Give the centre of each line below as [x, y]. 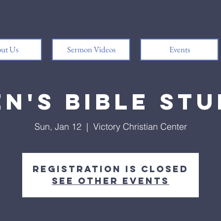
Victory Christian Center [140, 127]
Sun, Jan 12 [58, 127]
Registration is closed [110, 169]
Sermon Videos [91, 49]
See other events [110, 181]
